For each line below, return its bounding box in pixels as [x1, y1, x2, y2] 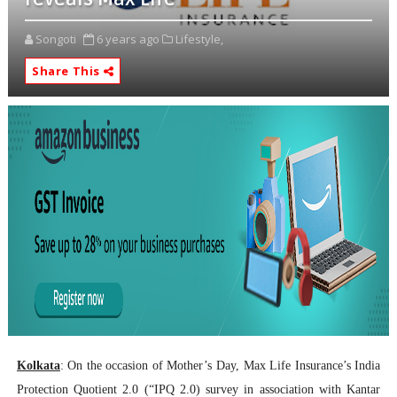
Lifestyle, [175, 31, 223, 48]
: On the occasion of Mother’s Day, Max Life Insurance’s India [59, 359, 381, 373]
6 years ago [96, 31, 160, 48]
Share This [31, 63, 104, 80]
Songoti [35, 31, 76, 48]
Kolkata [16, 359, 60, 373]
